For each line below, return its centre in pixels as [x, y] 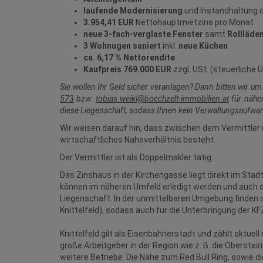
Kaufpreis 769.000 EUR [128, 70]
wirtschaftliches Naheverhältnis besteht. [138, 140]
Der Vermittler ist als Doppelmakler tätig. [136, 158]
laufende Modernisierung [134, 11]
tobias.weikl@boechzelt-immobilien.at [162, 99]
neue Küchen [203, 46]
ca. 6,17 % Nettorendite [129, 58]
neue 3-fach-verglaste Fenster [143, 34]
